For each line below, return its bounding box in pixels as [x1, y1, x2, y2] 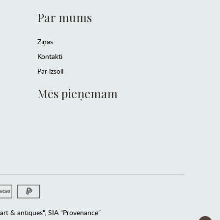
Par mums [37, 9, 92, 26]
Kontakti [37, 52, 62, 61]
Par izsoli [37, 66, 63, 76]
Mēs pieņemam [37, 85, 118, 102]
